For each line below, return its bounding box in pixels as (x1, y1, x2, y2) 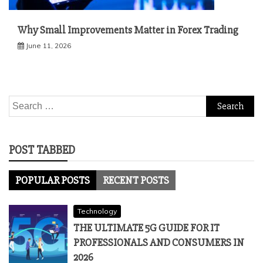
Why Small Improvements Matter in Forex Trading (18, 23, 238, 36)
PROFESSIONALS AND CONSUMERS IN (73, 235, 244, 249)
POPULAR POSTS (15, 173, 90, 187)
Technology (77, 206, 117, 215)
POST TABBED (9, 142, 75, 157)
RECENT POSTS (103, 173, 169, 187)
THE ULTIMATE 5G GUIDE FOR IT (73, 221, 220, 234)
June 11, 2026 (26, 41, 71, 50)
